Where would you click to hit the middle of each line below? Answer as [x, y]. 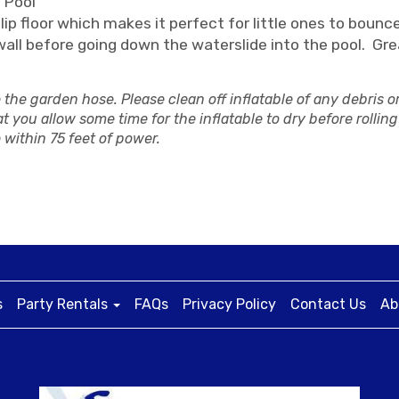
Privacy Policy [229, 304]
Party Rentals [64, 304]
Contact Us [328, 304]
